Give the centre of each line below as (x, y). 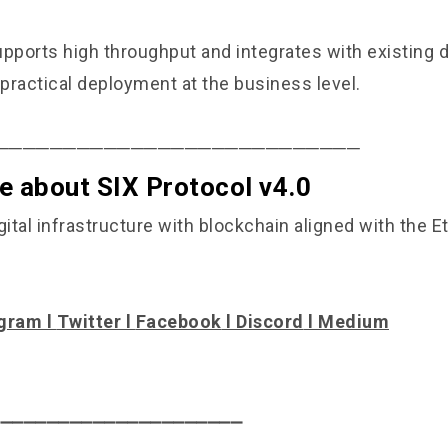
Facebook (178, 321)
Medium (353, 321)
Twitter (88, 321)
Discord (270, 321)
